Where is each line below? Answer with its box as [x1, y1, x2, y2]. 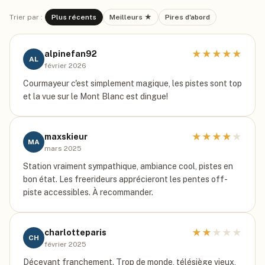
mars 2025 [44, 144, 82, 153]
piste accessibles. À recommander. [23, 188, 153, 197]
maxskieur [44, 132, 88, 141]
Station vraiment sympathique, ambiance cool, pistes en [23, 161, 233, 171]
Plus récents [51, 13, 96, 21]
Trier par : [9, 13, 43, 21]
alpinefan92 [44, 49, 97, 59]
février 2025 [44, 240, 86, 248]
